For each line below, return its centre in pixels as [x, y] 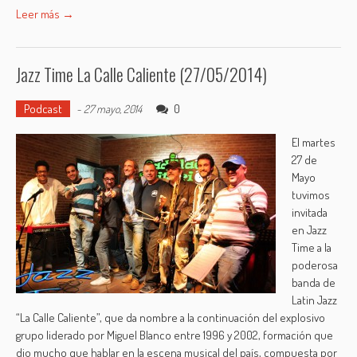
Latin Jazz [315, 300]
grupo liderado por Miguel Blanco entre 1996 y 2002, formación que [175, 335]
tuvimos [311, 195]
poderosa [315, 265]
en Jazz [310, 230]
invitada [310, 212]
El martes [314, 142]
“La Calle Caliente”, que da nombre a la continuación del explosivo [171, 318]
